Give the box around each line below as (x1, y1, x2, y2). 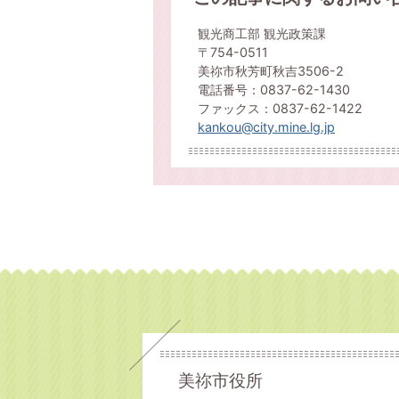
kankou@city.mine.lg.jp (198, 119, 335, 134)
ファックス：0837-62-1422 (198, 101, 362, 116)
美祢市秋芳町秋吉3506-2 (198, 63, 344, 78)
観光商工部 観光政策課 (198, 26, 326, 41)
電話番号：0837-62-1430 (198, 82, 350, 97)
